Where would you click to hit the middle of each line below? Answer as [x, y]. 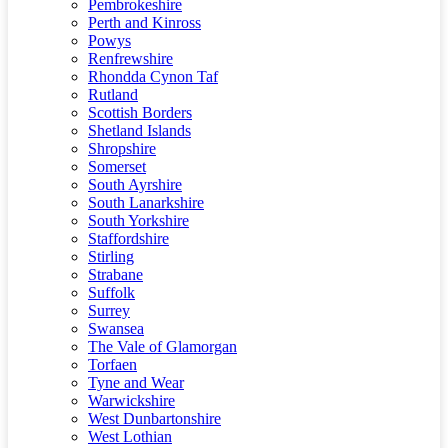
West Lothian [130, 436]
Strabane [115, 274]
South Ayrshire [135, 184]
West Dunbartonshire [154, 418]
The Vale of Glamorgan [162, 346]
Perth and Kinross [144, 22]
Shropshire [122, 148]
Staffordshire [128, 238]
